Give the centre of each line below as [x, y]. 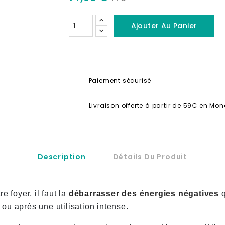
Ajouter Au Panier [164, 26]
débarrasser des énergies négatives [144, 194]
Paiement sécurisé [120, 81]
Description [62, 157]
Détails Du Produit [150, 157]
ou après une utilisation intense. [67, 207]
